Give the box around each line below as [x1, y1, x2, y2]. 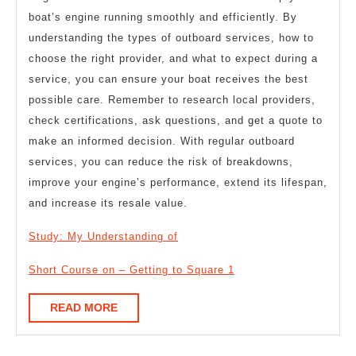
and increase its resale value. [29, 196, 188, 209]
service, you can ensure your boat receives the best [29, 72, 308, 85]
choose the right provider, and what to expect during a [29, 52, 318, 64]
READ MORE [50, 300, 118, 314]
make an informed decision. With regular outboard [29, 134, 295, 147]
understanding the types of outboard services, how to [29, 31, 314, 44]
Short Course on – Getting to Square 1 [29, 263, 234, 276]
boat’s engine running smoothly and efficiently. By [29, 10, 297, 23]
